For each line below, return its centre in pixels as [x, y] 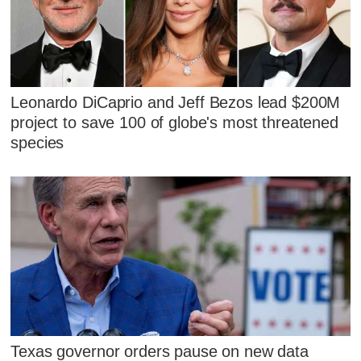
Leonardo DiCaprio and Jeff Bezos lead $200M [176, 102]
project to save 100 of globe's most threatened [174, 122]
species [37, 142]
